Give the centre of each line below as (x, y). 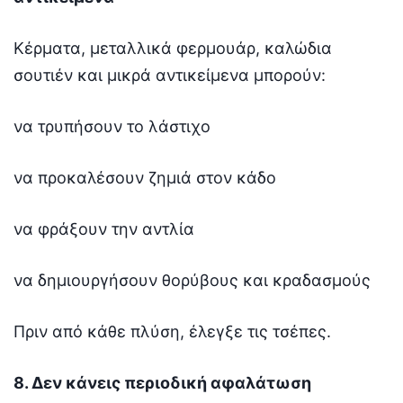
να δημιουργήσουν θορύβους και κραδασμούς (192, 280)
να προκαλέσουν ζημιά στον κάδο (145, 177)
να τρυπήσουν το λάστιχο (112, 126)
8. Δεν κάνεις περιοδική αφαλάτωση (162, 382)
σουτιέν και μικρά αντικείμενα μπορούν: (170, 75)
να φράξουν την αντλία (104, 228)
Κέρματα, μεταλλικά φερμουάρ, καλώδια (173, 48)
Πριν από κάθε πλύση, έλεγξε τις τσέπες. (172, 331)
